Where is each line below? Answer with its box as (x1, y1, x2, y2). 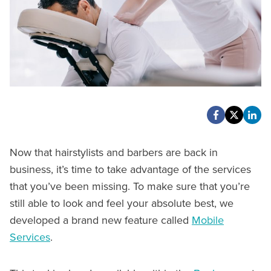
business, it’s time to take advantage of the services (10, 161, 251, 177)
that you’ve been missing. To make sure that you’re (10, 178, 250, 194)
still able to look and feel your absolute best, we (10, 195, 233, 211)
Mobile (192, 212, 224, 227)
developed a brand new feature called (10, 212, 192, 227)
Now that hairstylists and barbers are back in (10, 144, 218, 160)
